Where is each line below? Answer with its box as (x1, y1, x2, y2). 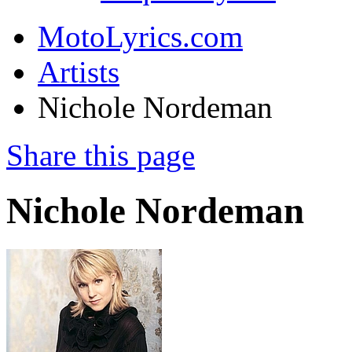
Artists (38, 55, 119, 89)
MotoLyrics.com (38, 20, 243, 53)
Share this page (6, 138, 195, 172)
